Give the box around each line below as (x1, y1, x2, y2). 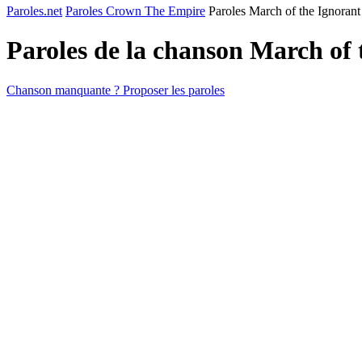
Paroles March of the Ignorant (208, 4, 360, 18)
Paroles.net (6, 4, 62, 18)
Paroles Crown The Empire (65, 4, 205, 18)
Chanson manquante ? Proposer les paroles (6, 82, 225, 97)
